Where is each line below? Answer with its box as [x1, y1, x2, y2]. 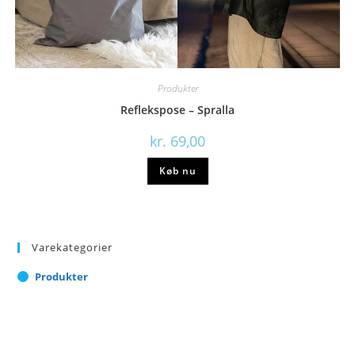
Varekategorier [32, 239, 113, 254]
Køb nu [158, 164, 197, 178]
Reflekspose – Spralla [120, 102, 235, 118]
